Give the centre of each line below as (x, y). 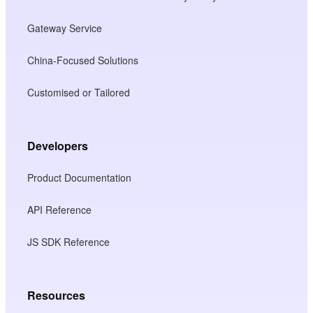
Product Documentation (80, 177)
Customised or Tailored (79, 92)
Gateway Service (65, 28)
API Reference (60, 209)
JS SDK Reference (69, 241)
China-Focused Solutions (83, 60)
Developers (58, 145)
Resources (57, 295)
